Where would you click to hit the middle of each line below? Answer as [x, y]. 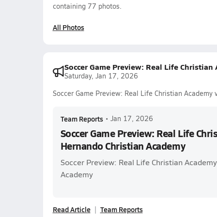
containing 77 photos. [87, 6]
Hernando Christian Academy [123, 146]
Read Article [71, 209]
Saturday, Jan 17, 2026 [101, 76]
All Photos [68, 27]
